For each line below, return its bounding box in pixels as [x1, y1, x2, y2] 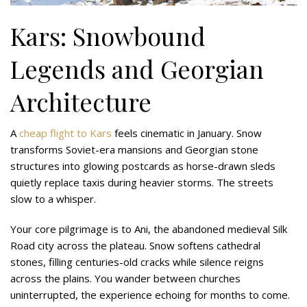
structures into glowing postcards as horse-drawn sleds [10, 158, 275, 173]
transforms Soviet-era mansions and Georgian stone [10, 142, 258, 156]
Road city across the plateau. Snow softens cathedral [10, 238, 260, 252]
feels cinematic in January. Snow [112, 125, 262, 140]
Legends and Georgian [10, 51, 264, 85]
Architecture [10, 84, 151, 118]
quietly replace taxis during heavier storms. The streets [10, 175, 273, 189]
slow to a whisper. [10, 191, 96, 206]
